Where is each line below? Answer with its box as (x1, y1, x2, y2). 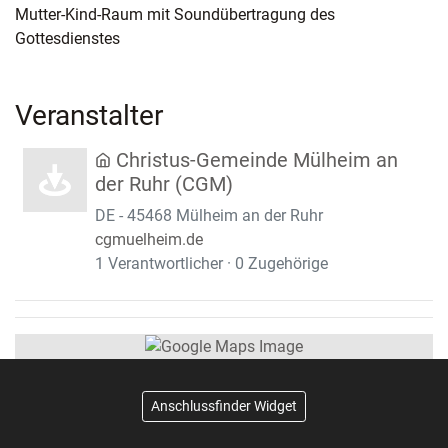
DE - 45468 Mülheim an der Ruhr (95, 206, 323, 226)
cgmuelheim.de (95, 230, 203, 250)
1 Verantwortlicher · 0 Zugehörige (95, 254, 328, 274)
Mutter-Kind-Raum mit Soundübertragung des (15, 5, 335, 25)
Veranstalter (15, 99, 163, 133)
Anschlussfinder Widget (151, 398, 297, 414)
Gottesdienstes (15, 29, 120, 49)
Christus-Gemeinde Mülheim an (116, 148, 398, 173)
